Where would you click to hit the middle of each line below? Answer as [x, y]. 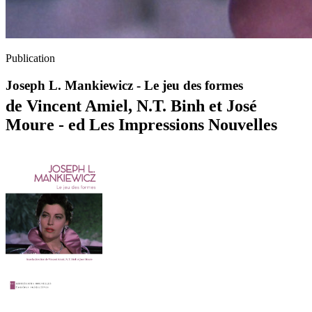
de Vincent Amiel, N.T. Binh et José [131, 106]
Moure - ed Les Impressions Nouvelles [141, 125]
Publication [30, 58]
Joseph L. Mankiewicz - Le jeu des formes [124, 85]
